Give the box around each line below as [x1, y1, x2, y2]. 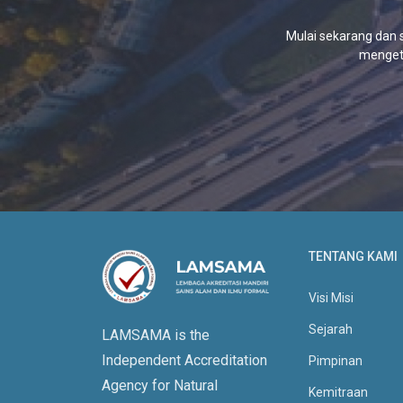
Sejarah [308, 322, 353, 336]
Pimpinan [308, 354, 363, 368]
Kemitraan [308, 385, 368, 399]
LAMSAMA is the [101, 326, 210, 344]
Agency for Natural [101, 376, 218, 394]
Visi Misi [308, 291, 354, 305]
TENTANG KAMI [308, 249, 398, 264]
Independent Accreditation [101, 351, 267, 369]
